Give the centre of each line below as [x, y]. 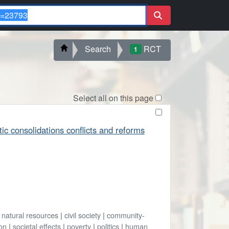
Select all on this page [113, 98]
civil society [82, 215]
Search [98, 49]
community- [125, 215]
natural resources [30, 215]
